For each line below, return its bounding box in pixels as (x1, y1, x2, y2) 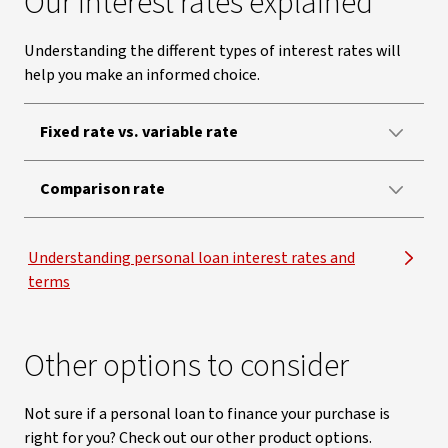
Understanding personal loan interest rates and (28, 247, 355, 269)
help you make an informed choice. (24, 64, 260, 86)
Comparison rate (40, 178, 165, 200)
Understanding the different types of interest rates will (24, 40, 401, 62)
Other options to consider (24, 343, 349, 389)
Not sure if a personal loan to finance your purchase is (24, 403, 390, 425)
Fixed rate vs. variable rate (40, 121, 238, 143)
